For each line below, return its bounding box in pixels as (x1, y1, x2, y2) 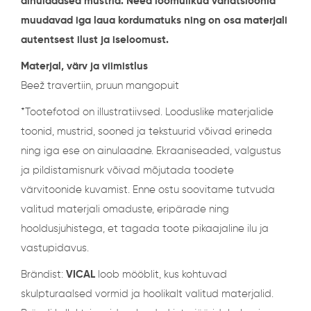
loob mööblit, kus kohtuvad (95, 269, 227, 280)
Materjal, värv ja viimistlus (21, 60, 148, 72)
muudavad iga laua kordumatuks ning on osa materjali (21, 15, 287, 26)
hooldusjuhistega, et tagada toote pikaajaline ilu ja (21, 223, 269, 234)
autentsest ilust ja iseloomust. (21, 34, 171, 45)
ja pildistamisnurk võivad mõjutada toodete (21, 165, 234, 176)
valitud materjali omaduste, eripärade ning (21, 203, 229, 215)
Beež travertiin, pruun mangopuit (21, 80, 179, 91)
